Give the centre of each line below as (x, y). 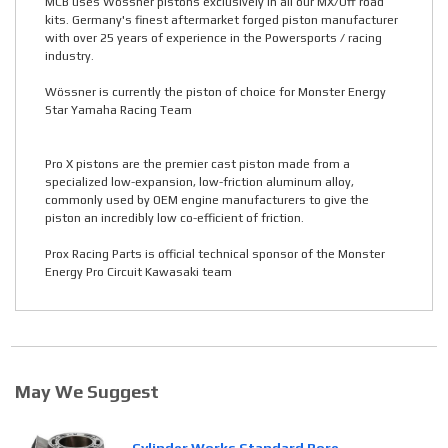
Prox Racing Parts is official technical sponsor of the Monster (215, 254)
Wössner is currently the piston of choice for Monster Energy (215, 92)
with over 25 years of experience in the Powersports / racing (213, 38)
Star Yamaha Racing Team (118, 110)
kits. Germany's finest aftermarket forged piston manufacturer (221, 20)
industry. (69, 56)
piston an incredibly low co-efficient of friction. (174, 218)
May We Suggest (87, 392)
